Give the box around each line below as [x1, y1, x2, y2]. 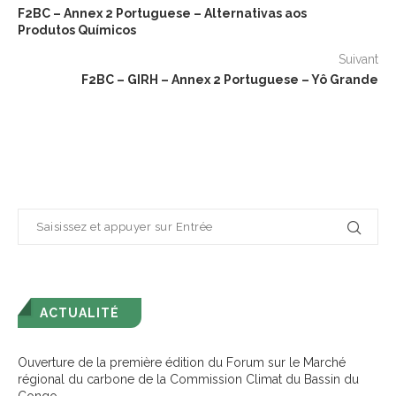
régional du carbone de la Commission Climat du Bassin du [18, 372, 359, 386]
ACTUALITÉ [40, 306, 119, 320]
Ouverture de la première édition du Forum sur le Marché [18, 355, 346, 369]
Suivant [339, 52, 378, 66]
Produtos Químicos [18, 23, 136, 37]
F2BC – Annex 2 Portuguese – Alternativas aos [18, 6, 307, 20]
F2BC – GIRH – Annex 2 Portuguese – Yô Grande [81, 72, 378, 87]
